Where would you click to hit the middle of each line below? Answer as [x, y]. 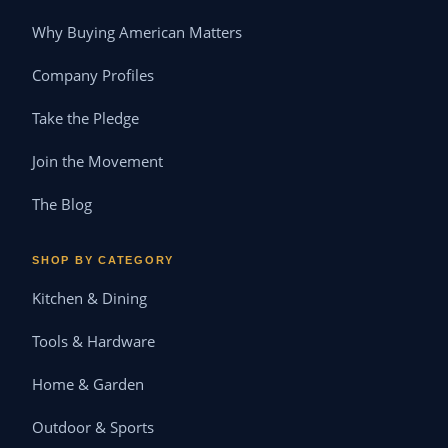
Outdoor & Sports [93, 428]
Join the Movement [97, 162]
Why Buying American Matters [137, 33]
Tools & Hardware [93, 342]
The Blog [62, 205]
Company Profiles [93, 76]
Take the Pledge [85, 119]
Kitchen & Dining [89, 299]
